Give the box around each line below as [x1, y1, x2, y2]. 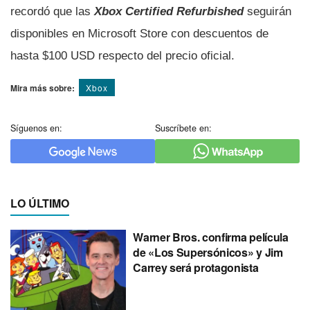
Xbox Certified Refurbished [94, 4, 244, 18]
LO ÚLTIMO [10, 194, 69, 211]
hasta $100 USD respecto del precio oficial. [10, 48, 235, 62]
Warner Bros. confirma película [133, 228, 289, 245]
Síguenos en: [10, 121, 62, 134]
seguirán [244, 4, 291, 18]
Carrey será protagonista [133, 259, 259, 275]
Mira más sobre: [10, 81, 75, 94]
